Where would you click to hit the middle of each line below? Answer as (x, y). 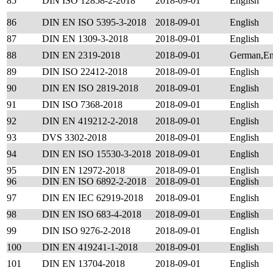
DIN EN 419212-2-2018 (90, 121)
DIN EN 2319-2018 (81, 55)
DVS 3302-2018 (74, 137)
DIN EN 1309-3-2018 (85, 39)
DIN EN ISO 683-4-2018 (92, 214)
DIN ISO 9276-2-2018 (86, 231)
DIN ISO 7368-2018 (82, 105)
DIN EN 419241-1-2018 (90, 247)
